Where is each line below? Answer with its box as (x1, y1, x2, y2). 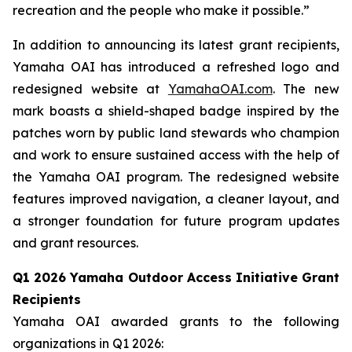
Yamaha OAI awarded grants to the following (13, 313, 339, 329)
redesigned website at (13, 81, 168, 97)
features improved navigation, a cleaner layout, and (13, 191, 339, 207)
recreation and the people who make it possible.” (13, 2, 310, 18)
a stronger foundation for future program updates (13, 213, 339, 229)
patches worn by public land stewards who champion (13, 125, 339, 141)
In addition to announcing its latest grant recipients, (13, 37, 339, 53)
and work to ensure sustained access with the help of (13, 147, 339, 163)
